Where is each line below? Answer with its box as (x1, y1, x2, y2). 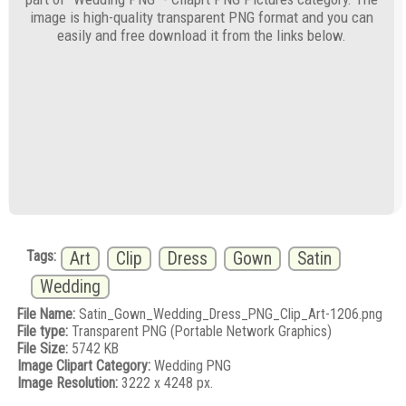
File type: (17, 323, 69, 341)
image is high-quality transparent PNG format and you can (30, 8, 374, 27)
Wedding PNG (150, 357, 232, 375)
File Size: (17, 340, 69, 358)
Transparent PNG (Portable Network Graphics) (68, 323, 333, 341)
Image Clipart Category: (17, 357, 151, 375)
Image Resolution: (17, 374, 119, 392)
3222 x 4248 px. (118, 374, 214, 392)
